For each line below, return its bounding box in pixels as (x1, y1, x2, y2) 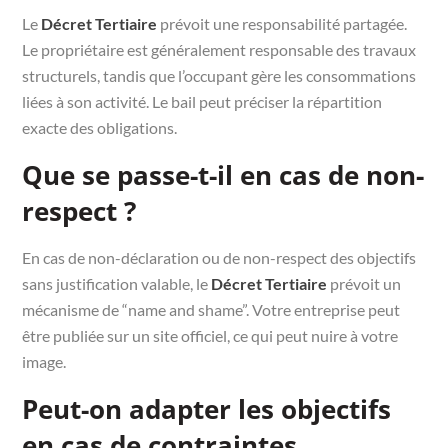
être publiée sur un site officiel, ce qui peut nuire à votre (22, 325, 399, 345)
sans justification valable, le (22, 273, 212, 293)
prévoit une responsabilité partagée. (157, 13, 408, 33)
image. (22, 351, 67, 371)
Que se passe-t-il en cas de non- (22, 156, 425, 193)
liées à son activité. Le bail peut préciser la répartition (22, 91, 383, 111)
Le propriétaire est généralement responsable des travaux (22, 39, 417, 59)
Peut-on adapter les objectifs (22, 390, 392, 427)
